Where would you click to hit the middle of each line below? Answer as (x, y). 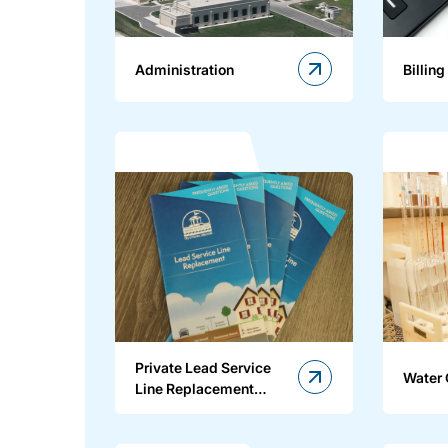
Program (163, 409)
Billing (424, 69)
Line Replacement (194, 388)
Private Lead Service (202, 367)
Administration (184, 69)
